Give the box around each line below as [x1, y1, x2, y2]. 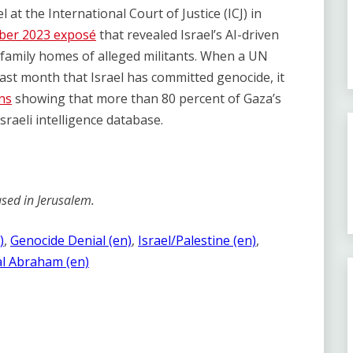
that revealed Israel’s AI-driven [96, 26, 279, 43]
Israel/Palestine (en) [138, 232, 256, 249]
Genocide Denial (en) [10, 232, 132, 249]
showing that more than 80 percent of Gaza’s [12, 90, 281, 107]
